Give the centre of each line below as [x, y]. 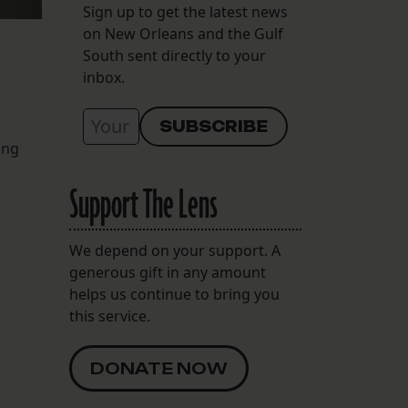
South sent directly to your [174, 56]
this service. [110, 316]
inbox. [104, 78]
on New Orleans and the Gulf [183, 34]
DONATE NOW [159, 369]
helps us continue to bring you [174, 295]
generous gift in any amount [168, 273]
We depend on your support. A [175, 251]
